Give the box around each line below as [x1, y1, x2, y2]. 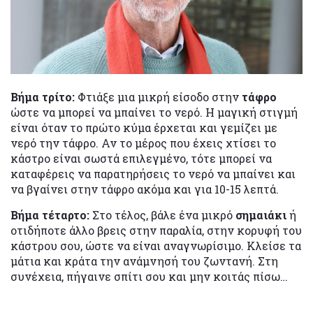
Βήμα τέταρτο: [10, 207, 92, 222]
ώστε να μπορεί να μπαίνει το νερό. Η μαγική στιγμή [10, 104, 298, 119]
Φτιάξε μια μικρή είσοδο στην [78, 89, 242, 104]
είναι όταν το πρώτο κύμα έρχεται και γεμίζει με [10, 119, 277, 135]
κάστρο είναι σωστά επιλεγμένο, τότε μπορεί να [10, 150, 272, 166]
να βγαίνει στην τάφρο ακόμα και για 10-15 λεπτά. [10, 181, 279, 196]
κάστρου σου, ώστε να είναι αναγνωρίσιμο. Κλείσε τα [10, 238, 301, 253]
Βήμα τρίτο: [10, 89, 78, 104]
